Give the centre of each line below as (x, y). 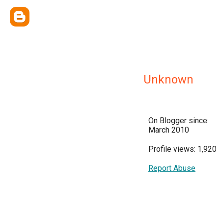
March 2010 (169, 130)
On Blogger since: (179, 121)
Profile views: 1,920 (182, 149)
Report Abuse (172, 168)
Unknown (168, 80)
